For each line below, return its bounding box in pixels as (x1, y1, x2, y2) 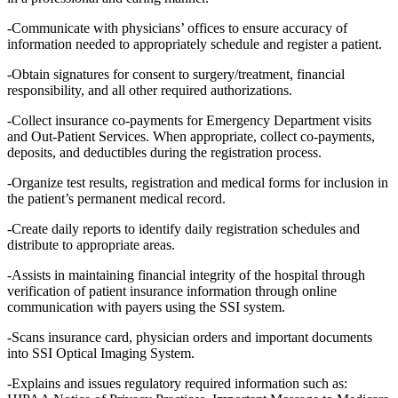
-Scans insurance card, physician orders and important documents (7, 329, 372, 345)
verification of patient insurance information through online (7, 283, 337, 298)
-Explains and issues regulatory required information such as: (7, 375, 347, 391)
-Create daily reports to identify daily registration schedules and (7, 220, 360, 236)
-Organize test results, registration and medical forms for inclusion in (7, 174, 388, 190)
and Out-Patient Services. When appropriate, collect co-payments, (7, 128, 375, 144)
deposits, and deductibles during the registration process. (7, 144, 322, 160)
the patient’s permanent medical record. (7, 190, 226, 206)
